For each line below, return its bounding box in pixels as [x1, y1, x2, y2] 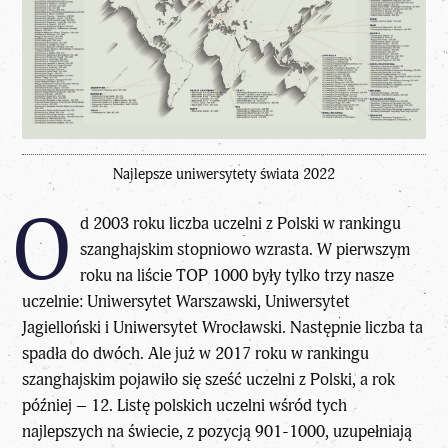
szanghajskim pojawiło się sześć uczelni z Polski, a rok [22, 368, 396, 390]
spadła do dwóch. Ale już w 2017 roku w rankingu [22, 342, 370, 364]
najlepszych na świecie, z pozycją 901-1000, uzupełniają [22, 420, 413, 442]
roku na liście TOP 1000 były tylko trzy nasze [79, 264, 394, 286]
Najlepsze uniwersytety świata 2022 [113, 165, 335, 185]
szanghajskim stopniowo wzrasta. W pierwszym [79, 238, 410, 260]
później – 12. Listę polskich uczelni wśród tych [22, 394, 348, 416]
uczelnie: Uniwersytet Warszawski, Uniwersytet [22, 290, 351, 312]
